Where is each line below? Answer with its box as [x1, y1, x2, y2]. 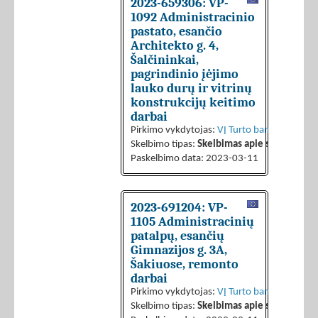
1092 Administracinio [131, 10, 255, 25]
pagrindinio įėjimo [131, 67, 238, 82]
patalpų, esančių [131, 229, 224, 243]
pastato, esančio [131, 24, 222, 39]
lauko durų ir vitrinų [131, 81, 252, 96]
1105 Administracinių [131, 214, 254, 229]
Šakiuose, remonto [131, 257, 238, 272]
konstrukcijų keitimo [131, 95, 256, 110]
